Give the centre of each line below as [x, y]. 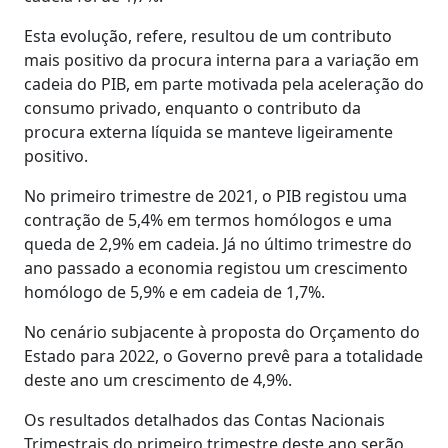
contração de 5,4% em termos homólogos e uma [208, 219]
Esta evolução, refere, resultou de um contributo [208, 35]
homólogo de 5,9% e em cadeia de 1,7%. [174, 291]
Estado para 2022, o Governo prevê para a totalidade [223, 355]
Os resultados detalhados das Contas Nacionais [204, 419]
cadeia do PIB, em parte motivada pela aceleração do [224, 83]
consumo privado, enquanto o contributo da [192, 107]
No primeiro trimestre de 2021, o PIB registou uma [215, 195]
